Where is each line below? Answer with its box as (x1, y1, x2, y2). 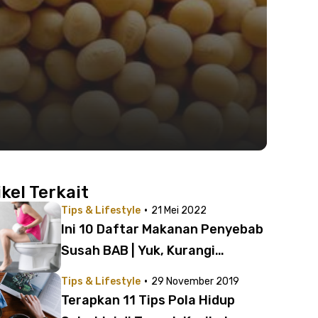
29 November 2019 (151, 275, 239, 287)
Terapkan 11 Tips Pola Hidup (61, 292, 235, 308)
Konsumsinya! (61, 264, 147, 280)
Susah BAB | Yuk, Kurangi (61, 243, 215, 258)
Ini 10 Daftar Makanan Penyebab (61, 221, 263, 237)
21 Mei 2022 (151, 204, 207, 216)
